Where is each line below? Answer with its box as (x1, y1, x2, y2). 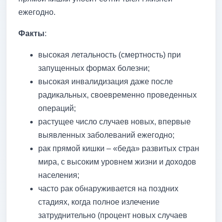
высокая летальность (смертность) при (38, 50, 181, 59)
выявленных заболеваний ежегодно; (38, 130, 174, 139)
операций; (38, 104, 76, 112)
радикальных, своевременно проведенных (38, 90, 197, 99)
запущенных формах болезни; (38, 63, 150, 72)
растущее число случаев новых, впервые (38, 117, 191, 126)
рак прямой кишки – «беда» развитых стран (38, 144, 199, 153)
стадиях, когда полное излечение (38, 197, 160, 206)
